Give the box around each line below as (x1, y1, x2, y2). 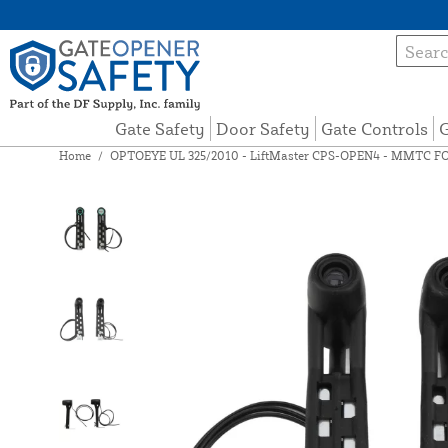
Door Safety (216, 118, 311, 140)
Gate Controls (321, 118, 429, 140)
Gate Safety (115, 118, 206, 140)
